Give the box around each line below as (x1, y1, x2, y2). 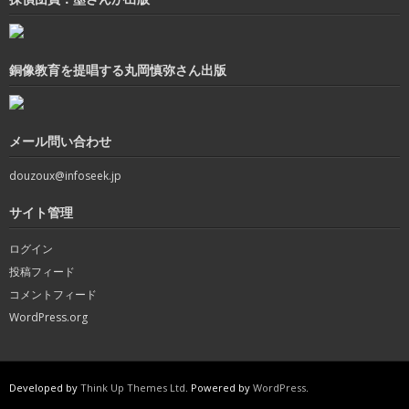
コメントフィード (9, 287, 97, 302)
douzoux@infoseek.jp (9, 168, 121, 184)
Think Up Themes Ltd (80, 381, 185, 394)
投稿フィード (9, 264, 75, 279)
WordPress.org (9, 309, 88, 325)
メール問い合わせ (9, 133, 111, 150)
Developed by (9, 381, 80, 394)
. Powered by (185, 381, 253, 394)
